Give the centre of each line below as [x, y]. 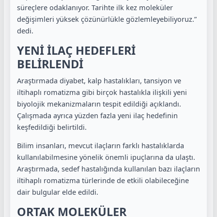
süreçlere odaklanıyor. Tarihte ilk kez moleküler [95, 8]
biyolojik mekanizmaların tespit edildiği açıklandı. [99, 103]
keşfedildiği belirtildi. [52, 127]
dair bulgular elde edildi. [58, 192]
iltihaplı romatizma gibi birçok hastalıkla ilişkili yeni [102, 92]
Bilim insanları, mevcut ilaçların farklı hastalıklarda [101, 146]
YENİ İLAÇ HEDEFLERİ [76, 50]
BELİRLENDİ [50, 64]
